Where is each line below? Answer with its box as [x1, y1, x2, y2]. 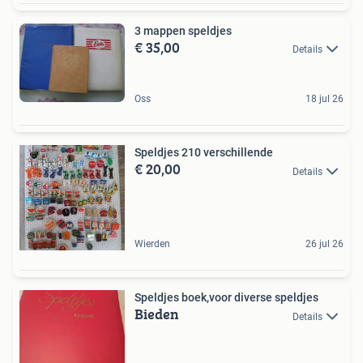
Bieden [135, 303, 179, 326]
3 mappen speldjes [135, 23, 232, 37]
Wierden [135, 238, 170, 250]
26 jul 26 [305, 238, 344, 250]
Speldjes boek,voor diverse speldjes [135, 291, 318, 305]
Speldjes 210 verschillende [135, 146, 273, 160]
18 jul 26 [305, 93, 344, 105]
